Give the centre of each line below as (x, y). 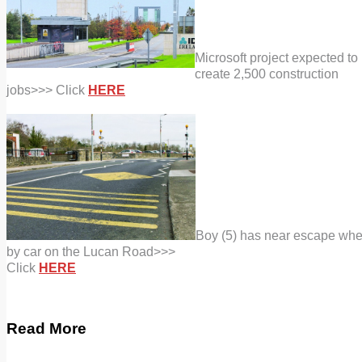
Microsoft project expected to (276, 57)
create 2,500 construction (267, 74)
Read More (46, 328)
